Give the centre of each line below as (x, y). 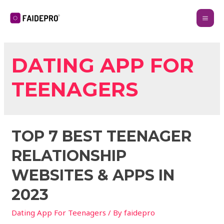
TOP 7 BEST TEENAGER (102, 136)
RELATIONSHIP (69, 156)
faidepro (140, 213)
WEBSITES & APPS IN (93, 175)
